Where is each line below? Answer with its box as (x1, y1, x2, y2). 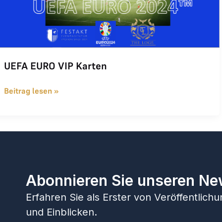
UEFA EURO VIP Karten (4, 59, 107, 72)
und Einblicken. (26, 206, 97, 219)
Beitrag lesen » (4, 85, 59, 96)
